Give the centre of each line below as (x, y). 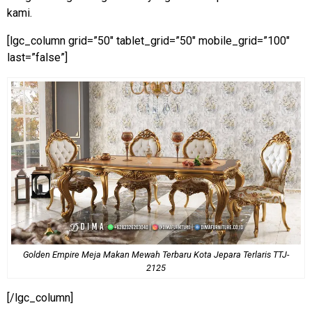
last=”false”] (37, 57)
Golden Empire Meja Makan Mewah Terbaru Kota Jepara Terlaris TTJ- (156, 254)
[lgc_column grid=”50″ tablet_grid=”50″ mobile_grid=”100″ (148, 40)
